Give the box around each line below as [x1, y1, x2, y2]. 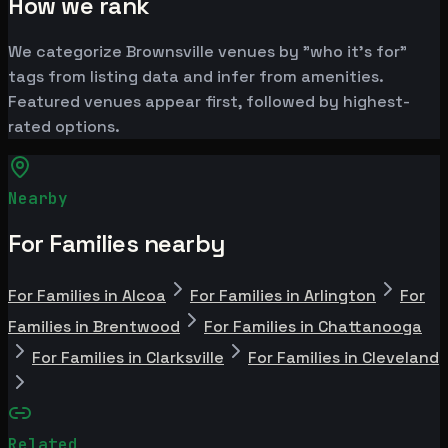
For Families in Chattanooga [204, 315, 422, 337]
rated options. [8, 115, 120, 137]
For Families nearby [8, 227, 225, 259]
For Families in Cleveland [248, 346, 439, 368]
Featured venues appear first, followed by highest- [8, 90, 410, 112]
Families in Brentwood [8, 315, 180, 337]
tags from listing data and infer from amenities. [8, 65, 383, 87]
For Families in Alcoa [8, 284, 166, 306]
